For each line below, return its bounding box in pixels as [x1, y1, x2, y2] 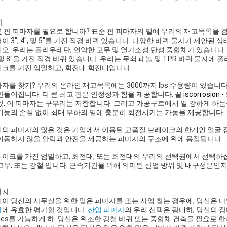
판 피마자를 [4, 27, 41, 35]
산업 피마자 [88, 206, 125, 214]
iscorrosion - [183, 90, 224, 98]
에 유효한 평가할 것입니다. [2, 206, 88, 214]
